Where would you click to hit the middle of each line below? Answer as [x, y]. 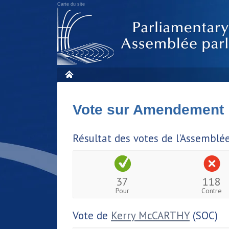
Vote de [92, 215]
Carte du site [71, 4]
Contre [212, 190]
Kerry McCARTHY [150, 215]
